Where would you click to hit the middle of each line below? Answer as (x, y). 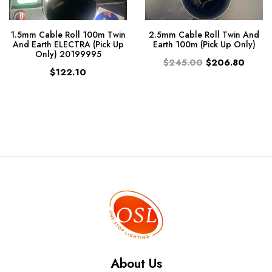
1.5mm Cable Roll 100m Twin (68, 35)
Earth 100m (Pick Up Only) (204, 45)
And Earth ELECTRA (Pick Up (68, 45)
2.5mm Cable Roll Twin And (204, 35)
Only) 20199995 (68, 54)
